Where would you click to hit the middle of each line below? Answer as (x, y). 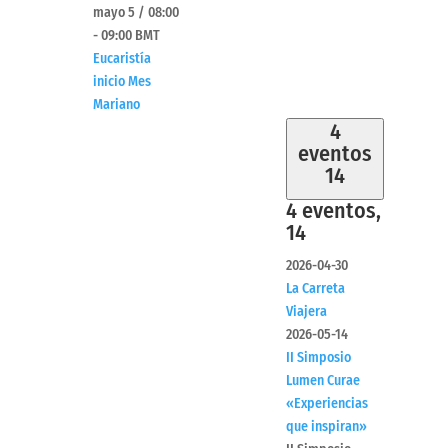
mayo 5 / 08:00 (136, 13)
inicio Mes (122, 82)
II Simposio (318, 358)
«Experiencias (327, 404)
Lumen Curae (323, 381)
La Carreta (315, 289)
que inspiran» (326, 427)
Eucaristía (122, 59)
